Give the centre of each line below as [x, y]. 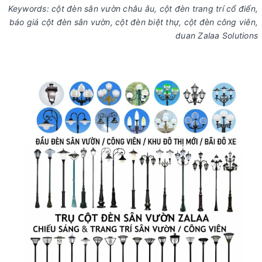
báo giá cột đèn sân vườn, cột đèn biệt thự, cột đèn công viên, [133, 22]
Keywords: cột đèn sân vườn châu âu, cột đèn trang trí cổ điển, [133, 9]
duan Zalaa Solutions [217, 36]
